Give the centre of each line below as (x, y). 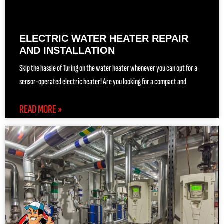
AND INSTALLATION (67, 51)
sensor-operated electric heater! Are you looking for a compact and (103, 82)
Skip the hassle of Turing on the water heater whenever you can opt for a (108, 68)
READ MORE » (41, 110)
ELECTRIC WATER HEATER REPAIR (104, 39)
